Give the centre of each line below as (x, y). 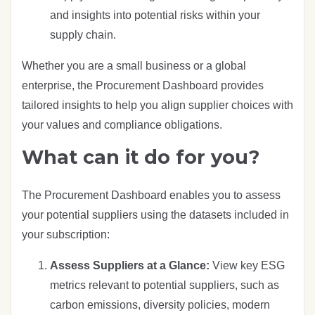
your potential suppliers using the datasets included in (155, 214)
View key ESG (249, 265)
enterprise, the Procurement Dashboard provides (143, 85)
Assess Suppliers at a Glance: (131, 265)
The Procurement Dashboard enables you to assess (151, 195)
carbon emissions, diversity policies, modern (160, 304)
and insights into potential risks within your (155, 15)
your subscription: (66, 234)
